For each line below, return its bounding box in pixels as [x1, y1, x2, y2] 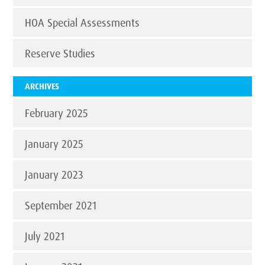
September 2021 [25, 199, 97, 212]
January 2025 [25, 137, 84, 151]
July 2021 [25, 230, 65, 243]
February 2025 [25, 106, 89, 120]
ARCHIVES [25, 81, 60, 92]
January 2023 [25, 168, 84, 182]
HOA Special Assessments [25, 16, 140, 30]
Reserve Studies [25, 47, 96, 60]
